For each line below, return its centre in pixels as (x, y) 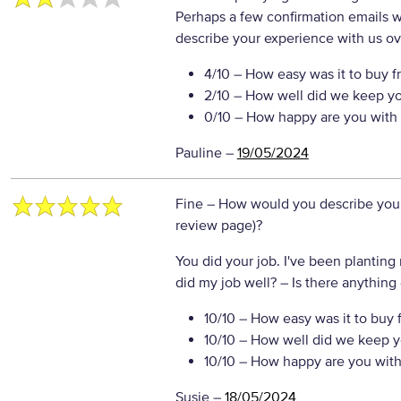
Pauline (200, 153)
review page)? (218, 226)
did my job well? (227, 283)
